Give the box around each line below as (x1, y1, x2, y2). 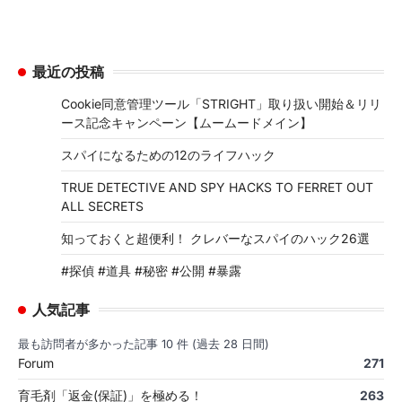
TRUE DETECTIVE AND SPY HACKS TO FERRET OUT (61, 179, 373, 195)
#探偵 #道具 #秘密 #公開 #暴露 (61, 262, 241, 278)
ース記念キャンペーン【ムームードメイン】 (61, 114, 312, 130)
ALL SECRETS (61, 197, 144, 214)
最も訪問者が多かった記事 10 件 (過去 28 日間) (18, 336, 269, 351)
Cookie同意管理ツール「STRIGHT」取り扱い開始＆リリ (61, 95, 381, 111)
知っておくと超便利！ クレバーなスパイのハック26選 (61, 230, 370, 246)
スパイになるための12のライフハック (61, 146, 275, 162)
